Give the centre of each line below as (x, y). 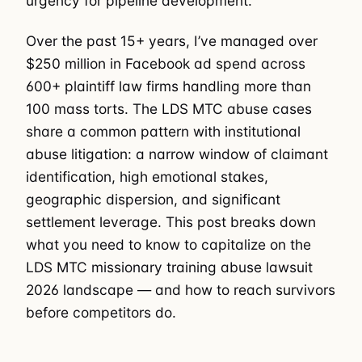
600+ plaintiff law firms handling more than (168, 86)
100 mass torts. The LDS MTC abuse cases (169, 109)
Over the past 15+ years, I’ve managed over (172, 41)
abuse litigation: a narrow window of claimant (177, 154)
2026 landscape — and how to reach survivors (181, 290)
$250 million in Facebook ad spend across (166, 64)
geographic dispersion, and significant (153, 200)
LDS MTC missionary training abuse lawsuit (169, 267)
